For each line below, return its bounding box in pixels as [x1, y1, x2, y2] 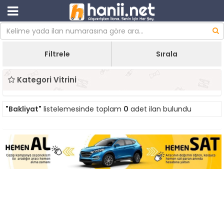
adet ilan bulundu [128, 104, 191, 114]
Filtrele [44, 49, 70, 59]
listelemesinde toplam [41, 104, 123, 114]
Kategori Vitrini [15, 74, 76, 85]
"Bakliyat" [5, 104, 41, 114]
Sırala [156, 49, 178, 59]
